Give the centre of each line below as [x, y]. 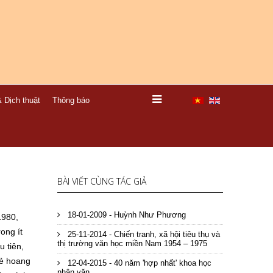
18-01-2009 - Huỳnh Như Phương [125, 215]
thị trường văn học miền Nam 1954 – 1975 [132, 243]
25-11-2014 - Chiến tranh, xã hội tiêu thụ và [142, 234]
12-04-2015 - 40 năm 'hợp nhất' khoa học [138, 263]
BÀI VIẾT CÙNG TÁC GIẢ [101, 181]
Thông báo [71, 100]
